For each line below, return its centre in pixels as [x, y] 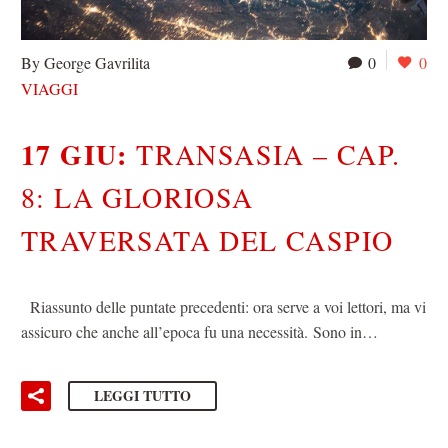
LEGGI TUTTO [142, 396]
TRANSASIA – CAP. [268, 154]
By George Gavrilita [85, 63]
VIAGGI [49, 89]
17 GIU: [79, 155]
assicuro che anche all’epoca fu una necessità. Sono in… [199, 331]
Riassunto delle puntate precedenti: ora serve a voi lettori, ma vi [223, 306]
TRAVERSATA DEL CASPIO [207, 240]
